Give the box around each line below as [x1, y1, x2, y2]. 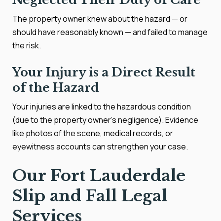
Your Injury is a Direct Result [12, 65, 195, 79]
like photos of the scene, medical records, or [12, 128, 173, 139]
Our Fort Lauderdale [12, 166, 185, 185]
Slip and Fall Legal [12, 186, 167, 206]
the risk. [12, 40, 41, 51]
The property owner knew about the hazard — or [12, 13, 187, 24]
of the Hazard [12, 80, 99, 95]
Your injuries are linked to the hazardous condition [12, 101, 191, 112]
